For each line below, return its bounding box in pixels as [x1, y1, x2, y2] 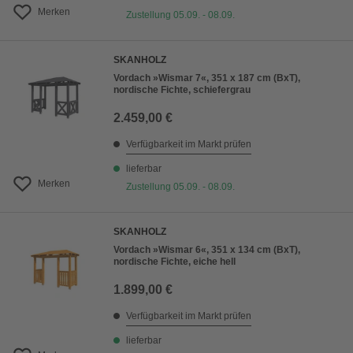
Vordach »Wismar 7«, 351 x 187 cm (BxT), [113, 72, 300, 84]
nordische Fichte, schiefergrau [113, 84, 251, 96]
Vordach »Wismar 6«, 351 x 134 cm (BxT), [113, 244, 300, 256]
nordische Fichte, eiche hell [113, 256, 236, 268]
